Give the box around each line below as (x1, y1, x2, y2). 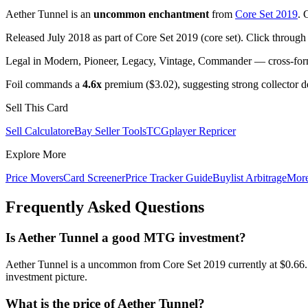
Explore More (5, 148, 66, 161)
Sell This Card (5, 102, 68, 114)
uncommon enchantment (93, 8, 209, 21)
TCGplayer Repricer (146, 125, 236, 137)
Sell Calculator (5, 125, 69, 137)
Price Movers (5, 172, 63, 184)
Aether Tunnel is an (5, 8, 93, 21)
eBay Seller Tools (69, 125, 146, 137)
